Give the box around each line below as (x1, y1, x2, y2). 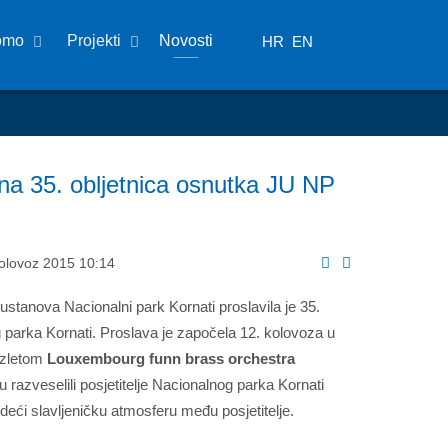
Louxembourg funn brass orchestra (47, 349, 295, 367)
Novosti (159, 32, 214, 49)
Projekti (67, 32, 122, 49)
